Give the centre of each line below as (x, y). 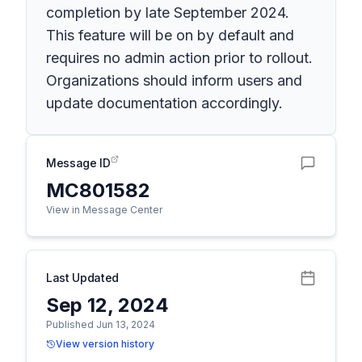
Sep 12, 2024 (107, 305)
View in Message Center (104, 210)
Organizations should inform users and (174, 80)
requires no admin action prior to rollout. (179, 58)
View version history (105, 344)
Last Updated (82, 278)
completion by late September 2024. (168, 13)
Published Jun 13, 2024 (101, 324)
